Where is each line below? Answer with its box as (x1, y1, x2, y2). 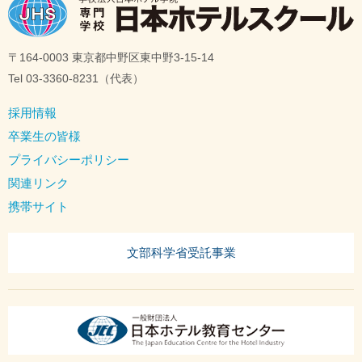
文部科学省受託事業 (126, 246, 236, 260)
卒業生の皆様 (8, 128, 81, 143)
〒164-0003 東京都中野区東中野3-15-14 (8, 50, 214, 64)
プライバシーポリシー (8, 152, 129, 166)
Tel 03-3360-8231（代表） (8, 71, 144, 85)
